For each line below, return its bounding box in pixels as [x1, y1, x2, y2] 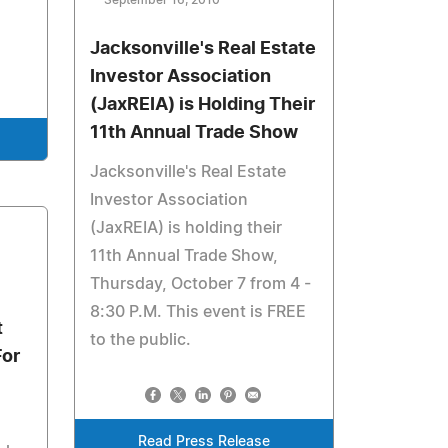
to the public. [90, 332, 192, 348]
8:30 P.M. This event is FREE [90, 304, 307, 320]
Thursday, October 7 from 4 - [90, 276, 312, 292]
